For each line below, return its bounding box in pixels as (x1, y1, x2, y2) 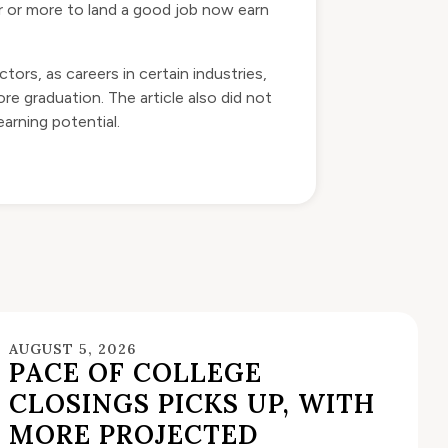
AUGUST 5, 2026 (9, 340, 137, 359)
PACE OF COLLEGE (9, 356, 263, 390)
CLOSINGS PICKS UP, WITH (9, 387, 376, 421)
